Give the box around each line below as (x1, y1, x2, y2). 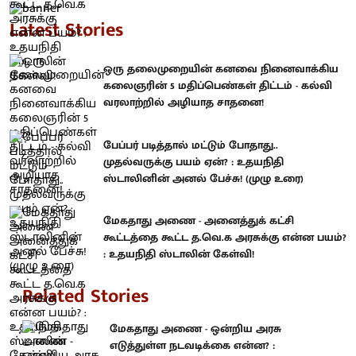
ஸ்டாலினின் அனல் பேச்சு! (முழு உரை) (103, 168, 304, 188)
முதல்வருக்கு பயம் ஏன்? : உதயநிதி (103, 152, 284, 171)
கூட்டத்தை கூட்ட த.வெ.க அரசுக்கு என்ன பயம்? (103, 228, 346, 247)
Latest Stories (10, 14, 123, 46)
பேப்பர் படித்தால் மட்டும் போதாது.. (103, 135, 278, 154)
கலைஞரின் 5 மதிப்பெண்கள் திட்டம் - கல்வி (103, 76, 332, 95)
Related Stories (22, 280, 149, 312)
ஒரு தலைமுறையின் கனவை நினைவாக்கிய (103, 60, 339, 79)
